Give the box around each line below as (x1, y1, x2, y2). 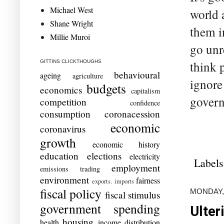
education (40, 149, 78, 162)
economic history (92, 138, 160, 149)
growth (40, 133, 76, 151)
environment (40, 173, 89, 186)
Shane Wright (50, 17, 93, 28)
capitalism (131, 85, 160, 95)
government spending (40, 199, 160, 217)
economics (40, 83, 82, 96)
